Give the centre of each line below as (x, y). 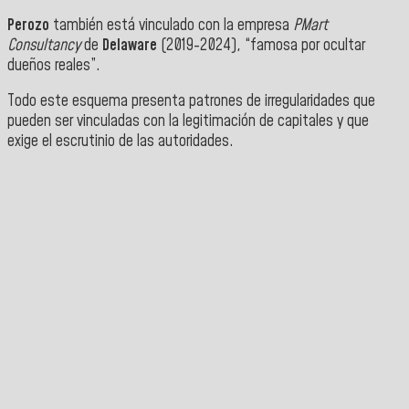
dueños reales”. (54, 65)
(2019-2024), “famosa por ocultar (261, 45)
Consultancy (46, 45)
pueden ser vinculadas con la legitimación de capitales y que (188, 122)
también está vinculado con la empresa (171, 25)
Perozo (28, 25)
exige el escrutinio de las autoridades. (121, 142)
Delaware (128, 45)
